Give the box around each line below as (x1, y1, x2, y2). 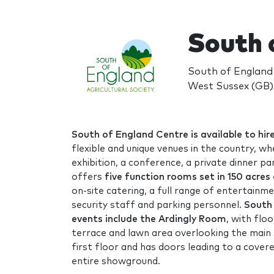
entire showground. (72, 256, 160, 266)
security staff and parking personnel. (72, 200, 244, 210)
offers (72, 172, 105, 182)
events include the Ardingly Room (72, 214, 226, 224)
